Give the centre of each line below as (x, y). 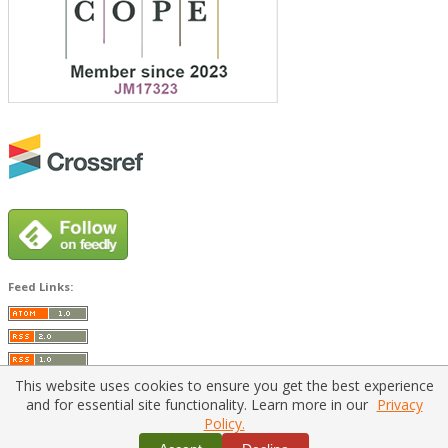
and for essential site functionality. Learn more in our (198, 404)
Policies (212, 437)
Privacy (399, 404)
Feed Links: (40, 287)
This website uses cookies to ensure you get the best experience (224, 385)
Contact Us (265, 437)
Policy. (224, 423)
